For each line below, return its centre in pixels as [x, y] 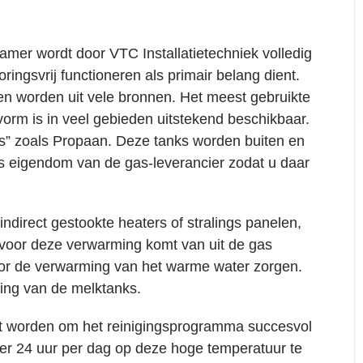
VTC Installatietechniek [184, 53]
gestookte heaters [109, 222]
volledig [287, 53]
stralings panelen [242, 222]
